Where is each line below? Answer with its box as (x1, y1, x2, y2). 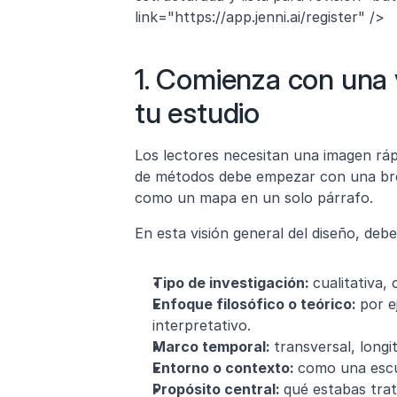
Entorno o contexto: (152, 359, 298, 378)
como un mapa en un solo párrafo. (135, 189, 373, 207)
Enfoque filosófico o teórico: (152, 295, 360, 314)
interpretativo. (152, 316, 251, 335)
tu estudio (135, 96, 261, 131)
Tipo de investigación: (152, 274, 313, 292)
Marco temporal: (152, 338, 274, 356)
